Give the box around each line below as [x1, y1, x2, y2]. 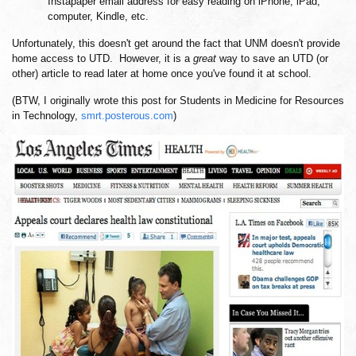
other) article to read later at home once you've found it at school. [12, 68, 311, 79]
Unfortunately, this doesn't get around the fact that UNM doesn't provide [12, 37, 340, 49]
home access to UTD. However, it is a [12, 52, 193, 64]
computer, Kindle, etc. [48, 10, 149, 22]
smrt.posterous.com [81, 110, 173, 122]
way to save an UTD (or [216, 52, 328, 64]
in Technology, [12, 110, 81, 122]
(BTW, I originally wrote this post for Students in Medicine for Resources [12, 95, 344, 106]
